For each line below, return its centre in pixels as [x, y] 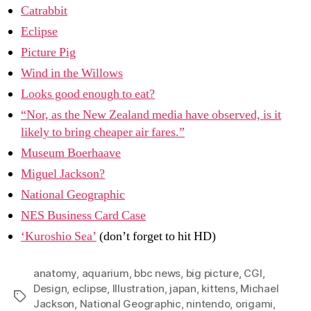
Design [50, 288]
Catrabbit [44, 10]
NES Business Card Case [83, 215]
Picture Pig [48, 52]
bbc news [158, 273]
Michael [260, 288]
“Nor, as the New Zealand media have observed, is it [151, 115]
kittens [218, 288]
